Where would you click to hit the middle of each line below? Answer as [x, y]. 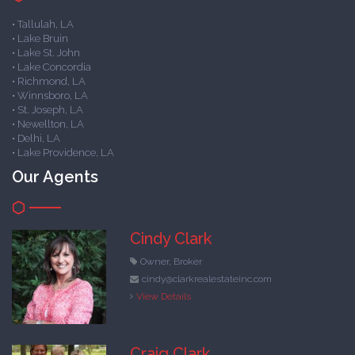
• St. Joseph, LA [48, 110]
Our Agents [55, 177]
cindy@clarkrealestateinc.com [207, 279]
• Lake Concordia [52, 67]
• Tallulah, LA [43, 25]
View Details [164, 297]
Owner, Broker [172, 262]
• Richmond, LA [49, 82]
